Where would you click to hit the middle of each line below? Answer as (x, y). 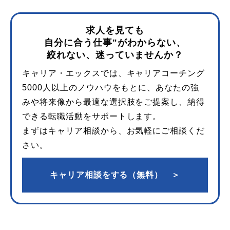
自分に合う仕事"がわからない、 (115, 43)
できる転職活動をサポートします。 (92, 116)
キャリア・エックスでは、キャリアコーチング (114, 73)
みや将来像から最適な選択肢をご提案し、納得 (114, 102)
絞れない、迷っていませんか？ (115, 55)
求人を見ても (115, 30)
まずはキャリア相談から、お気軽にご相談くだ (114, 131)
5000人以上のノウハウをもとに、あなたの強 (111, 88)
